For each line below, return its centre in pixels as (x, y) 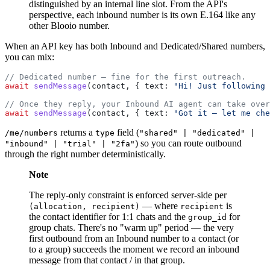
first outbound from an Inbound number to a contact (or (134, 239)
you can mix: (30, 57)
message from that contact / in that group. (107, 260)
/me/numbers (31, 133)
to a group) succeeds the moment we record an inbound (134, 250)
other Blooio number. (69, 26)
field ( (127, 133)
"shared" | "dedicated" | (197, 133)
